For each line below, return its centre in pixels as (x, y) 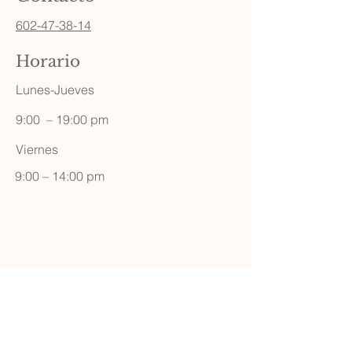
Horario (48, 61)
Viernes (37, 149)
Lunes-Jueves (55, 90)
